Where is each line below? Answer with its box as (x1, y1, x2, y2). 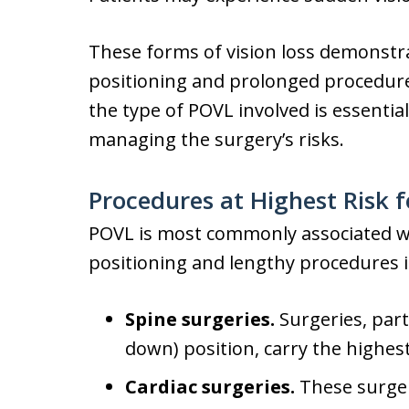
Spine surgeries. (125, 307, 275, 331)
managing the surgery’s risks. (89, 127, 344, 152)
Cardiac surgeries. (125, 374, 295, 399)
